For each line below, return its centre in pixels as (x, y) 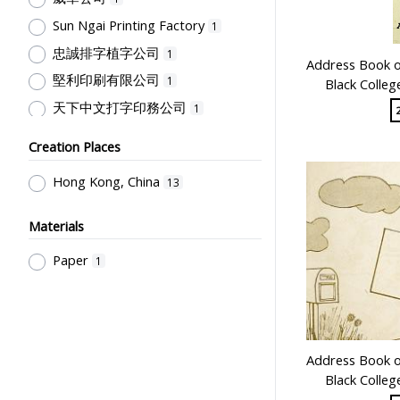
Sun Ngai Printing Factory (128, 25)
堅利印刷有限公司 (106, 80)
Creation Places (75, 147)
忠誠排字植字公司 (106, 52)
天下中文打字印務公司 (119, 107)
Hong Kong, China (106, 181)
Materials (56, 225)
